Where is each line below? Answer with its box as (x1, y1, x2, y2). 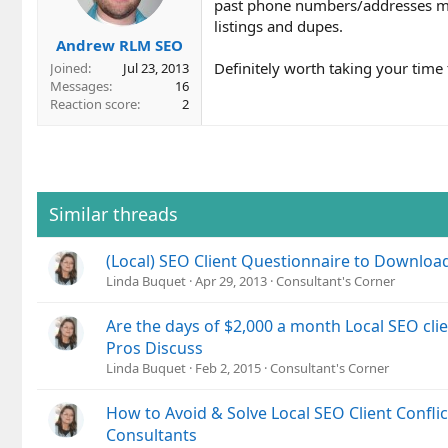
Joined (50, 58, 88, 77)
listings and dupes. (214, 16, 343, 37)
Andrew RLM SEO (56, 34, 183, 55)
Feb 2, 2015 (195, 358, 261, 377)
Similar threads (49, 201, 178, 226)
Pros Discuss (106, 336, 203, 359)
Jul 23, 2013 (123, 58, 189, 77)
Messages (50, 76, 109, 95)
